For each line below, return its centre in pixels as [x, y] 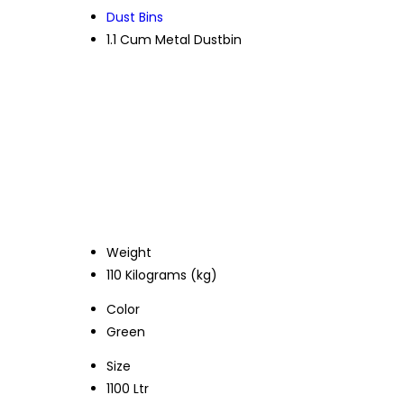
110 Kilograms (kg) [162, 275]
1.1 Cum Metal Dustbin [174, 40]
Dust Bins [135, 18]
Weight [129, 252]
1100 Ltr [128, 388]
